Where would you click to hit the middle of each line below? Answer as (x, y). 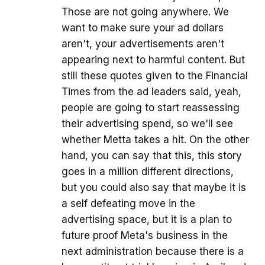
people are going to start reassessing (151, 108)
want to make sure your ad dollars (143, 28)
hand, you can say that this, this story (152, 156)
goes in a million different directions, (148, 172)
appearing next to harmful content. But (153, 60)
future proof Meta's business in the (145, 236)
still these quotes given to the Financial (155, 76)
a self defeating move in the (128, 204)
